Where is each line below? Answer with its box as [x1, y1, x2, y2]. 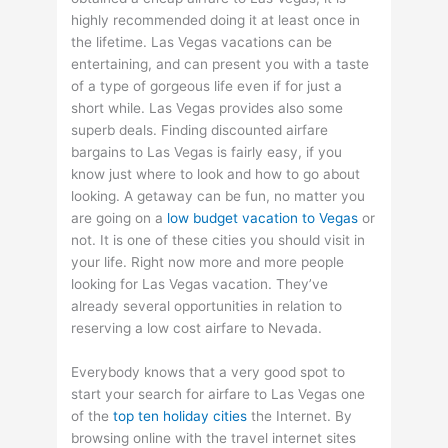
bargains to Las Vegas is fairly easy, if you [71, 144, 343, 161]
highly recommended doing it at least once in [71, 12, 361, 29]
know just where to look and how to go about [71, 166, 361, 183]
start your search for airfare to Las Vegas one [71, 386, 366, 403]
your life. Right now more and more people [71, 254, 345, 271]
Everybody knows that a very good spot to [71, 364, 346, 381]
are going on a [71, 210, 168, 227]
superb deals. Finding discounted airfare [71, 122, 329, 139]
